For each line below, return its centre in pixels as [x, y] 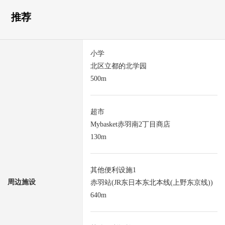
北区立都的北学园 [119, 66]
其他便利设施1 [113, 170]
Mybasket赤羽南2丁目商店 [130, 125]
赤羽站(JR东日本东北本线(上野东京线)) [152, 183]
